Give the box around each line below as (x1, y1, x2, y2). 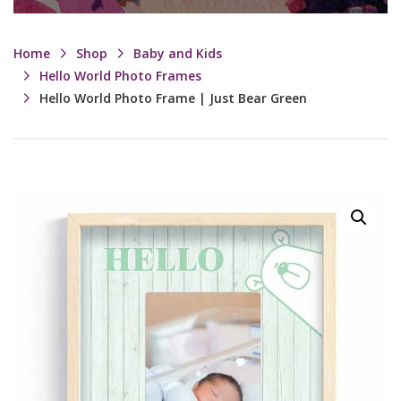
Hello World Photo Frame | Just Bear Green (39, 90, 307, 107)
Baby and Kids (133, 45, 222, 62)
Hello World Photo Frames (39, 67, 201, 84)
